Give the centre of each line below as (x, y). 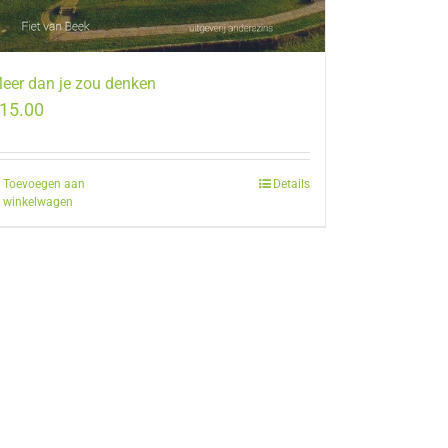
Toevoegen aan (43, 184)
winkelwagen (37, 202)
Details (291, 184)
